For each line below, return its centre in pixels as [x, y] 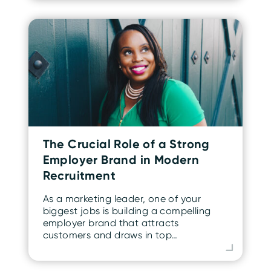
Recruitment [79, 175]
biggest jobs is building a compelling [127, 211]
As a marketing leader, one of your [122, 198]
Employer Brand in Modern [121, 159]
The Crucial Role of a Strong [126, 143]
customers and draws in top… [110, 235]
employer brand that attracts [111, 223]
